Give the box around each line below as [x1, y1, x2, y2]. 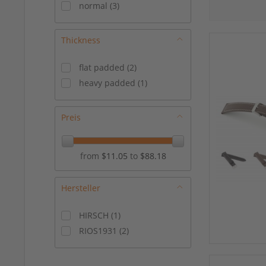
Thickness [61, 34, 100, 46]
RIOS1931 [79, 225, 119, 237]
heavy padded [79, 77, 138, 89]
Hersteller [61, 182, 100, 194]
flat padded [79, 62, 127, 74]
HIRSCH [79, 210, 111, 221]
